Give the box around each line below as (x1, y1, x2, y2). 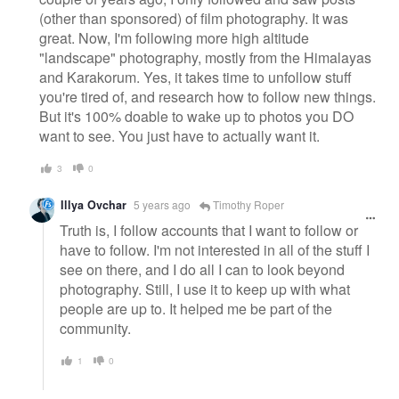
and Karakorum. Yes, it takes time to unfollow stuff (39, 66, 352, 87)
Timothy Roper (210, 197, 284, 213)
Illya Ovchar (61, 197, 126, 214)
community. (60, 317, 131, 338)
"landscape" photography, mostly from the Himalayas (39, 46, 371, 68)
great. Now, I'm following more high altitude (39, 27, 309, 48)
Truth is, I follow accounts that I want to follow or (60, 219, 358, 240)
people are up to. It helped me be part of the (60, 297, 332, 319)
